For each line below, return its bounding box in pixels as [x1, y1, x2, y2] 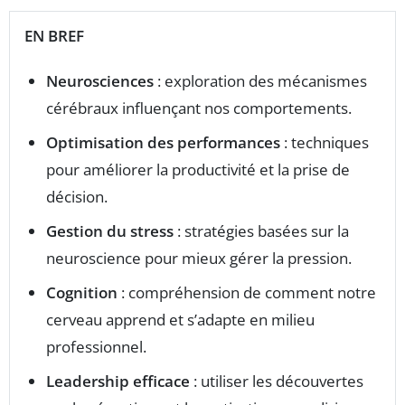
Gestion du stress [46, 221, 174, 242]
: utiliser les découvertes [190, 371, 363, 392]
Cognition [46, 282, 118, 304]
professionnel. [46, 336, 146, 358]
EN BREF [24, 25, 84, 47]
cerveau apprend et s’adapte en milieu [46, 309, 315, 331]
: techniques [280, 132, 369, 154]
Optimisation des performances [46, 132, 280, 154]
